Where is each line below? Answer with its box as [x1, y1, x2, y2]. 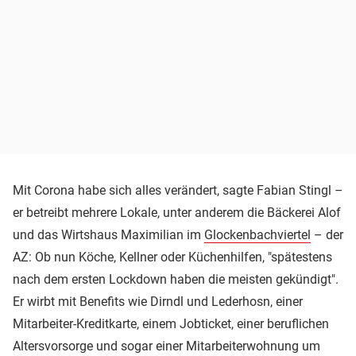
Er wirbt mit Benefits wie [13, 293, 150, 309]
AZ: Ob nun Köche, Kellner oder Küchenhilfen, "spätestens [13, 249, 332, 265]
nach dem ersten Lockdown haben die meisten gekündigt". [13, 271, 339, 287]
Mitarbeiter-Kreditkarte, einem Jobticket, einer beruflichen [13, 315, 329, 331]
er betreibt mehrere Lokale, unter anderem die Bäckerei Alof [13, 204, 341, 220]
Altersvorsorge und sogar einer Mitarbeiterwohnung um [13, 338, 320, 354]
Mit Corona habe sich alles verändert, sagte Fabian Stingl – [13, 182, 343, 198]
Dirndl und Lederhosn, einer [150, 293, 303, 309]
